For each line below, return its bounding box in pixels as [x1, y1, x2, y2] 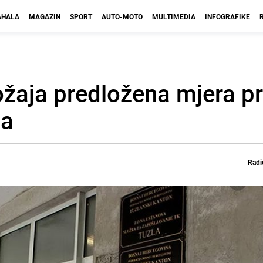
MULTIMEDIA [152, 12, 195, 21]
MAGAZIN [29, 12, 60, 21]
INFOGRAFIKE [205, 12, 250, 21]
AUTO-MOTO [102, 12, 143, 21]
